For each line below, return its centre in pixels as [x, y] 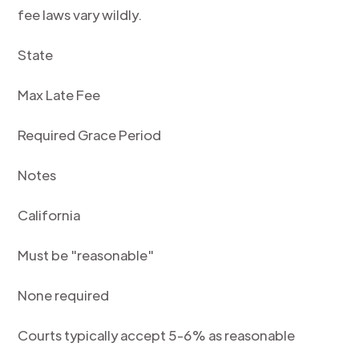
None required [64, 295]
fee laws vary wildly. [80, 14]
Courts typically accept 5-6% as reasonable [157, 335]
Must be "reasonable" [86, 255]
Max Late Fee [59, 95]
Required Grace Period [90, 135]
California [49, 215]
